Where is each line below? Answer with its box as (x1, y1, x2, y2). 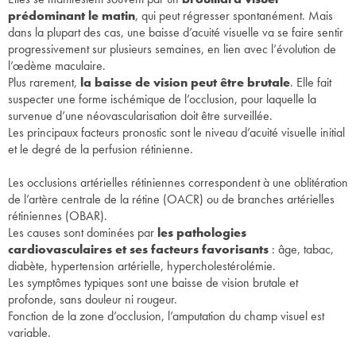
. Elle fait (290, 74, 331, 91)
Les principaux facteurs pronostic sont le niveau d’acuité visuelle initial (8, 124, 345, 141)
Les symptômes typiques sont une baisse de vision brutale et (8, 274, 298, 292)
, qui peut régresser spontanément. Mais (135, 7, 333, 25)
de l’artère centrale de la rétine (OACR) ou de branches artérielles (8, 191, 335, 208)
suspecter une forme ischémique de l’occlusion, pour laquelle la (8, 91, 316, 108)
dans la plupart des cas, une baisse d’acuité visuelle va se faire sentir (8, 24, 343, 41)
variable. (8, 324, 51, 342)
